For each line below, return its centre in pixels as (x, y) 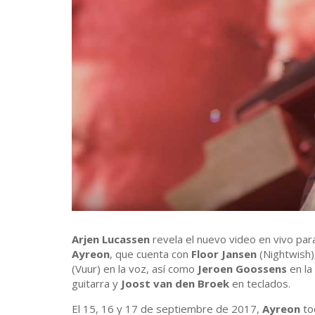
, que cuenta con (150, 254)
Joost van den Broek (175, 284)
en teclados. (260, 284)
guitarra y (96, 284)
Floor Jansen (224, 254)
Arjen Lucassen (111, 239)
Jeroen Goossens (242, 269)
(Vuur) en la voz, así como (135, 269)
